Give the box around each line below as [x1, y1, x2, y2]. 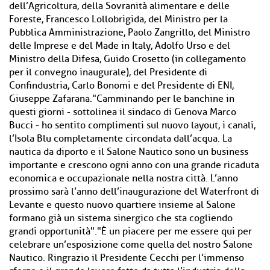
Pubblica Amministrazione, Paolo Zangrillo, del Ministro [9, 27, 250, 39]
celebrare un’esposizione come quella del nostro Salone [9, 239, 253, 251]
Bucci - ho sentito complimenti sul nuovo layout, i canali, [9, 119, 256, 131]
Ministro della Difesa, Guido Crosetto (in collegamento [9, 53, 246, 65]
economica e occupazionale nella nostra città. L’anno [9, 172, 238, 184]
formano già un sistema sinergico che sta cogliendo [9, 212, 233, 224]
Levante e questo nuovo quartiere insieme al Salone [9, 199, 236, 211]
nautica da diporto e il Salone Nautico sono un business [9, 146, 248, 158]
